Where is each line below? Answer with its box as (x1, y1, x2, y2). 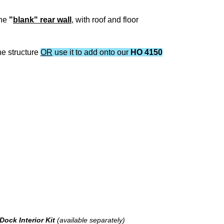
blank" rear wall (13, 15, 71, 24)
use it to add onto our (52, 47, 130, 56)
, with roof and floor (71, 15, 138, 24)
